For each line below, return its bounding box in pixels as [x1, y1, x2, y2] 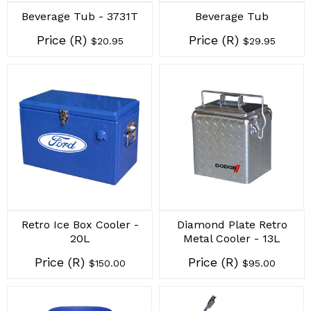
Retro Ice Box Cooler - [21, 218, 139, 231]
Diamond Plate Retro [176, 218, 287, 231]
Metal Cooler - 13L [183, 232, 280, 245]
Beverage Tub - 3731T [22, 10, 138, 23]
